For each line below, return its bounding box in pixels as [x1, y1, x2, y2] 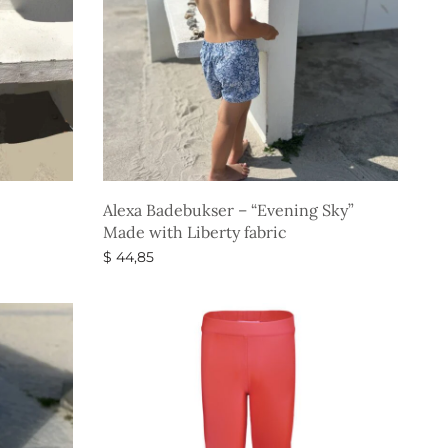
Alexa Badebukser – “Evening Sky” [103, 199, 355, 220]
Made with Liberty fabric [103, 221, 288, 242]
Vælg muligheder [103, 270, 227, 289]
